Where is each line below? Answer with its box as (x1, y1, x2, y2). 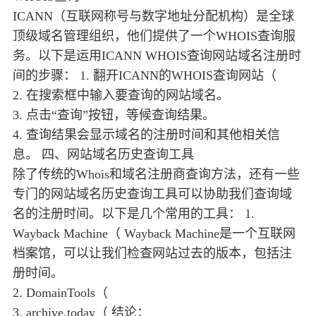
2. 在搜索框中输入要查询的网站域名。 (13, 88, 229, 103)
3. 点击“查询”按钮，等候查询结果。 (13, 108, 215, 123)
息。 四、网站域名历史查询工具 (13, 147, 194, 162)
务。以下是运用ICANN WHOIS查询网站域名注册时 (13, 49, 301, 63)
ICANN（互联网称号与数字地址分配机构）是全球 (13, 9, 294, 24)
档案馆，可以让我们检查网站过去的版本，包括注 (13, 246, 292, 261)
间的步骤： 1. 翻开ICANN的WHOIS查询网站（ (13, 68, 276, 83)
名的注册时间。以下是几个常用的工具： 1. (13, 207, 255, 221)
